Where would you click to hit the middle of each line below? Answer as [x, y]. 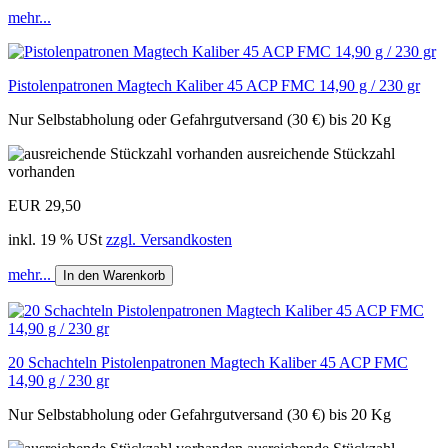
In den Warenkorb [114, 275]
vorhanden [41, 171]
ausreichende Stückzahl [321, 153]
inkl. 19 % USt [57, 239]
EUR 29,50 [44, 205]
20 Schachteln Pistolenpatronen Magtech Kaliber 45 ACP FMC [208, 362]
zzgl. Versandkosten [169, 239]
